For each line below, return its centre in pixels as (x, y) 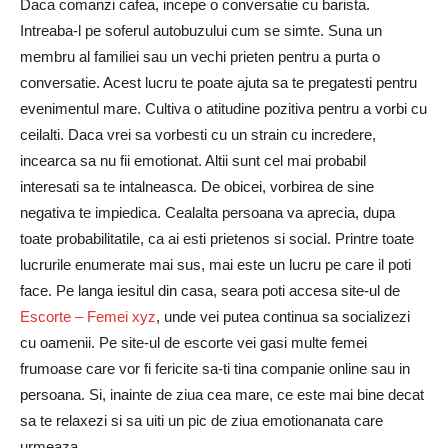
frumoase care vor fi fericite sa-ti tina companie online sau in (215, 369)
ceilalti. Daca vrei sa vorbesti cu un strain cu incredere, (198, 135)
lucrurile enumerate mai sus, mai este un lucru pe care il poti (215, 265)
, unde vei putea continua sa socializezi (283, 317)
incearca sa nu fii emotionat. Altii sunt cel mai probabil (193, 161)
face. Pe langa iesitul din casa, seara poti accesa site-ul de (210, 291)
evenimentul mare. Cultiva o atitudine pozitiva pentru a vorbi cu (223, 109)
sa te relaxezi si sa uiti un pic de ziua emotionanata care (201, 421)
